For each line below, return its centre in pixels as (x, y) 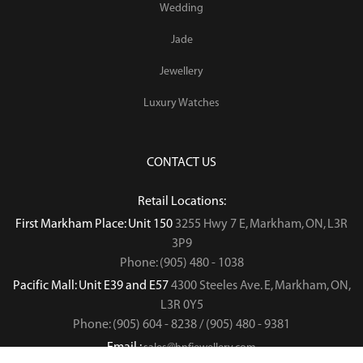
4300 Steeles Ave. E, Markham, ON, (261, 285)
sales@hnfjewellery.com (200, 347)
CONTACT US (181, 162)
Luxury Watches (181, 102)
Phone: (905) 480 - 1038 (181, 263)
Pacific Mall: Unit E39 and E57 (92, 285)
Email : (125, 347)
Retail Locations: (181, 201)
